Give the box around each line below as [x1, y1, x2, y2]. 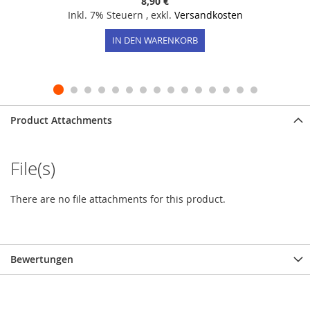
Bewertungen [10, 253, 73, 266]
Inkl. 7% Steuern [67, 8, 146, 22]
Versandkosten [174, 8, 243, 22]
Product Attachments [10, 113, 112, 127]
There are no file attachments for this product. [10, 192, 226, 206]
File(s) [10, 156, 55, 181]
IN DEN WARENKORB [112, 34, 198, 47]
